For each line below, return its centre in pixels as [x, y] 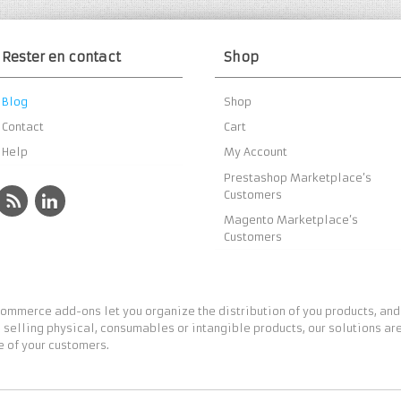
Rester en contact [62, 58]
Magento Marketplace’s [291, 219]
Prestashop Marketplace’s [298, 177]
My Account [256, 152]
